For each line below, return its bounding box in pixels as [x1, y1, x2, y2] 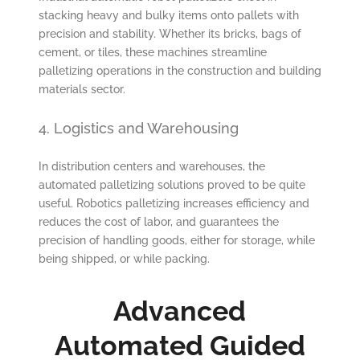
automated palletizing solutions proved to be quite [38, 178, 305, 192]
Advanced [113, 295, 247, 328]
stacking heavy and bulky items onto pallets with [38, 9, 299, 22]
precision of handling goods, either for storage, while [38, 234, 315, 247]
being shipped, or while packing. [38, 252, 210, 266]
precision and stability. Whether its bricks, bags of [38, 27, 301, 41]
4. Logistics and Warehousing [38, 120, 239, 137]
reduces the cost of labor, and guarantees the [38, 215, 279, 229]
